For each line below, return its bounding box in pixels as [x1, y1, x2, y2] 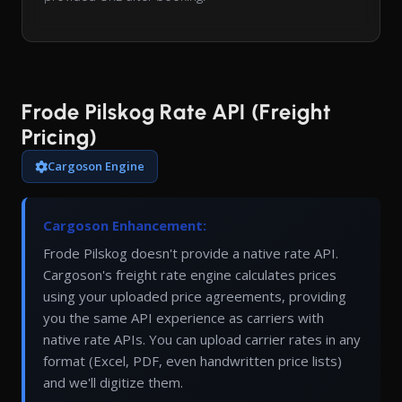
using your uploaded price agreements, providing [43, 287, 346, 306]
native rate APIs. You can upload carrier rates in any [43, 330, 361, 349]
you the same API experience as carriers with [43, 309, 324, 328]
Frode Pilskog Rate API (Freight [22, 99, 331, 126]
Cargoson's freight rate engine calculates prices [43, 266, 336, 284]
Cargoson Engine [48, 158, 144, 175]
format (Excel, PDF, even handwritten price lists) [43, 352, 342, 371]
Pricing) [22, 124, 98, 151]
